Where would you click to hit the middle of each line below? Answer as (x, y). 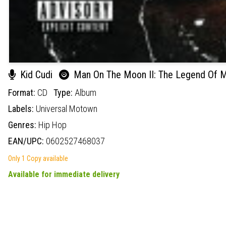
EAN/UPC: (27, 141)
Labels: (22, 108)
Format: (23, 92)
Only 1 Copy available (38, 158)
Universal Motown (67, 108)
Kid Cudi (36, 74)
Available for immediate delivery (64, 174)
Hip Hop (52, 125)
